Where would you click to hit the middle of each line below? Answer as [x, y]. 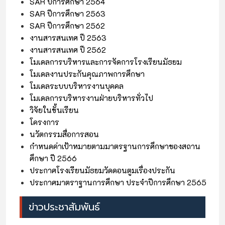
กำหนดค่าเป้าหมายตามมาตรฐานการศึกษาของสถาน [115, 146]
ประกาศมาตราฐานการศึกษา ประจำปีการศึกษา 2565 [118, 183]
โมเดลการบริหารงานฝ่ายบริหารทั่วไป [91, 98]
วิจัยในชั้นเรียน [54, 110]
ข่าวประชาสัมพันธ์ [64, 207]
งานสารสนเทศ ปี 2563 [68, 38]
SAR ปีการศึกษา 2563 [68, 14]
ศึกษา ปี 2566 [53, 158]
